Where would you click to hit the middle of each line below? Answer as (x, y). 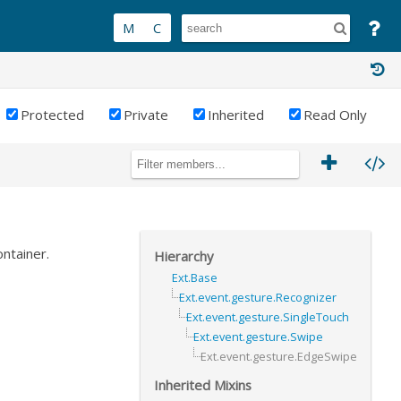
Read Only (335, 115)
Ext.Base (195, 277)
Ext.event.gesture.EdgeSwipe (279, 356)
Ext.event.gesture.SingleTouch (268, 316)
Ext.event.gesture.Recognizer (258, 297)
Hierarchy (183, 256)
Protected (52, 115)
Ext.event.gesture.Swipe (258, 336)
